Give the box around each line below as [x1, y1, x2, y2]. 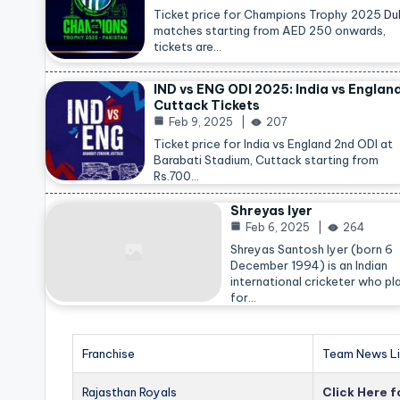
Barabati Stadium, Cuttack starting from [154, 153, 379, 167]
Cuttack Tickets [154, 97, 260, 113]
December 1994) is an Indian [230, 258, 388, 272]
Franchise [82, 346, 136, 361]
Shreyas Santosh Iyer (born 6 [230, 242, 394, 256]
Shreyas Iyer [230, 203, 313, 219]
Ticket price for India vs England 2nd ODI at [154, 137, 393, 151]
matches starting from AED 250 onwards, [154, 23, 386, 37]
